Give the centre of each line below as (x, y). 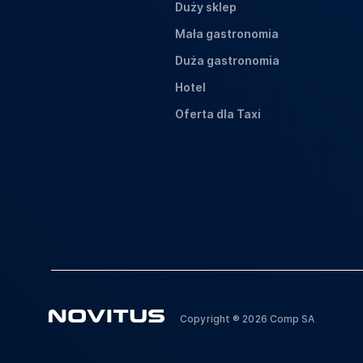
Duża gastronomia (227, 60)
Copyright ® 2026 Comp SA (248, 319)
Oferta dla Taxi (218, 114)
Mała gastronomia (227, 34)
